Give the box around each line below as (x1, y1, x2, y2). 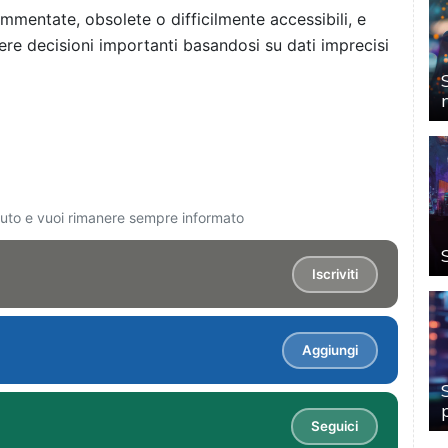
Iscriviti (312, 266, 359, 283)
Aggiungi (302, 342, 359, 359)
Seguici (311, 418, 359, 435)
